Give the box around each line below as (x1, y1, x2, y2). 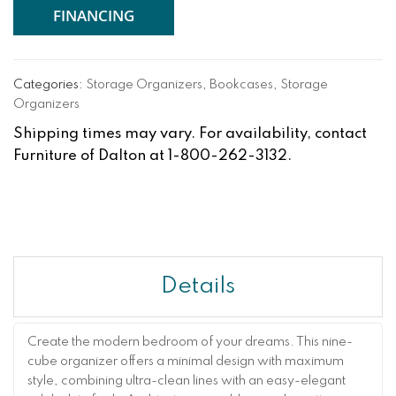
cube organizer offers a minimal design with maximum (27, 355, 344, 369)
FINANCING (53, 4, 134, 26)
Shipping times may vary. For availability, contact (13, 126, 367, 142)
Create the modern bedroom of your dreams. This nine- (27, 336, 353, 349)
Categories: (13, 79, 86, 92)
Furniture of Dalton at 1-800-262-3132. (13, 148, 292, 164)
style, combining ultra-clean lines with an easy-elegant (27, 375, 346, 388)
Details (161, 275, 235, 299)
